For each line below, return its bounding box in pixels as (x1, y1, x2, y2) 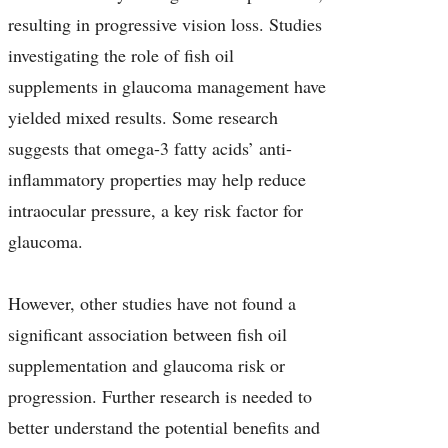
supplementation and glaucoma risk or (8, 353, 285, 378)
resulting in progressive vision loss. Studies (8, 12, 322, 37)
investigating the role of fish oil (8, 43, 234, 68)
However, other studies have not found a (8, 291, 296, 316)
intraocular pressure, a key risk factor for (8, 198, 303, 223)
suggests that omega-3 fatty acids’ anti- (8, 136, 292, 161)
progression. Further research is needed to (8, 384, 312, 409)
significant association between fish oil (8, 322, 287, 347)
